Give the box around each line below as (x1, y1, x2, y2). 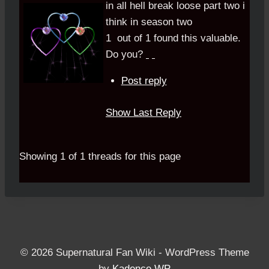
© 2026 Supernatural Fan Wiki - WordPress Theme (20, 246, 249, 258)
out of (111, 32, 145, 44)
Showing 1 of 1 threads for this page (19, 150, 181, 162)
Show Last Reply (106, 106, 181, 118)
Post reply (121, 75, 167, 87)
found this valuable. (151, 32, 241, 44)
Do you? (106, 49, 146, 61)
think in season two (106, 16, 192, 28)
